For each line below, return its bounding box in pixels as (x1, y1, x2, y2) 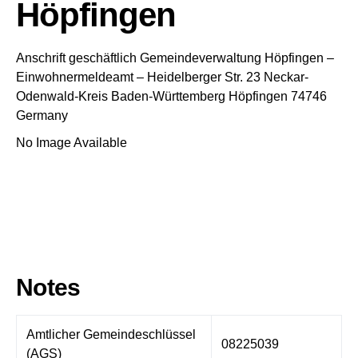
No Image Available (16, 136, 127, 149)
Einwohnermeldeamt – (16, 70, 144, 84)
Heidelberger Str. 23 (147, 70, 261, 84)
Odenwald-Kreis (16, 89, 108, 103)
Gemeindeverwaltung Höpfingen (140, 51, 324, 65)
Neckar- (264, 70, 308, 84)
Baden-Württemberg (111, 89, 225, 103)
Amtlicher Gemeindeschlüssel (26, 327, 196, 341)
